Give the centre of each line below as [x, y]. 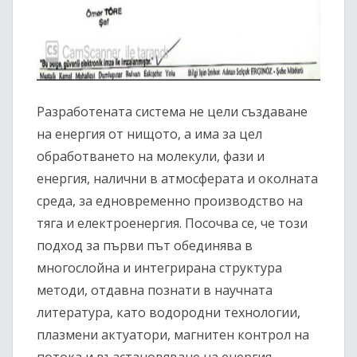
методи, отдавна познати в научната [155, 290]
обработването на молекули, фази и [151, 157]
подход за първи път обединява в [145, 246]
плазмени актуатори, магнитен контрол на [173, 335]
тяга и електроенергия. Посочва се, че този [172, 224]
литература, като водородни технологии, [169, 313]
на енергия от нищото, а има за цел [149, 134]
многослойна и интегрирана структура [159, 268]
